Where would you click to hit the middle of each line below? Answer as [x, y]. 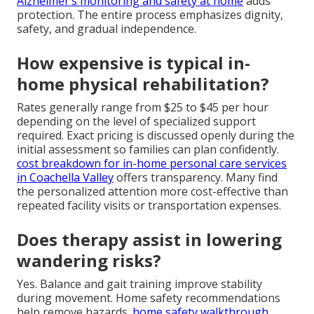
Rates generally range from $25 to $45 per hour [143, 107]
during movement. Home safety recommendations [149, 298]
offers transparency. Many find [196, 177]
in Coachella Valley [65, 177]
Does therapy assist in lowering [149, 239]
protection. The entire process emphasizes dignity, [150, 14]
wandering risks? [89, 260]
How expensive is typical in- [134, 62]
